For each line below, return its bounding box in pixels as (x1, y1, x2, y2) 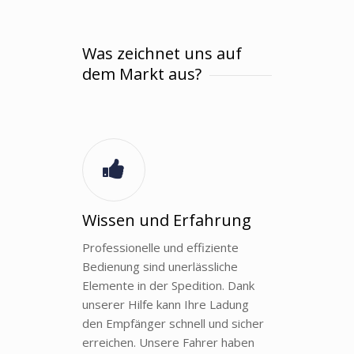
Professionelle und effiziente (82, 239, 239, 255)
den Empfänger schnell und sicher (82, 314, 264, 331)
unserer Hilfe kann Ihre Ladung (82, 296, 249, 312)
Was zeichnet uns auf (82, 42, 242, 64)
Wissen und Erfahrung (82, 209, 251, 231)
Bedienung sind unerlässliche (82, 258, 238, 274)
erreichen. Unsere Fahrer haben (82, 333, 254, 350)
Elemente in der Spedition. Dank (82, 277, 254, 293)
